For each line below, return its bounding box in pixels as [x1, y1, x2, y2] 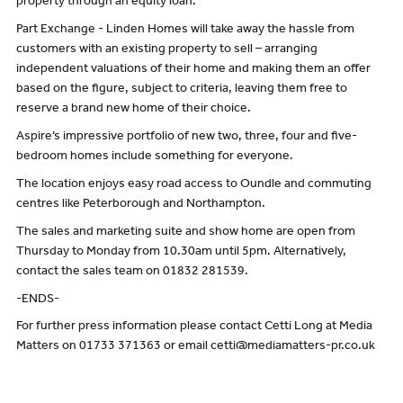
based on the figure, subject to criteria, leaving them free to [15, 84, 347, 97]
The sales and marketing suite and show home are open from [15, 226, 355, 239]
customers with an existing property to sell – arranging [15, 44, 318, 58]
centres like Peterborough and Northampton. [15, 198, 265, 211]
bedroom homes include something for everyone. [15, 150, 293, 164]
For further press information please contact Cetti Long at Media [15, 321, 372, 335]
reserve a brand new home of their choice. [15, 103, 251, 117]
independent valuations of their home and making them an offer [15, 64, 371, 77]
